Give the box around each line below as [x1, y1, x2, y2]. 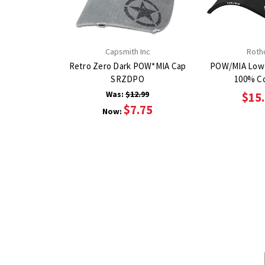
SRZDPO [111, 73, 144, 85]
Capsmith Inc [105, 46, 150, 57]
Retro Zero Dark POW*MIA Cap [69, 60, 186, 72]
